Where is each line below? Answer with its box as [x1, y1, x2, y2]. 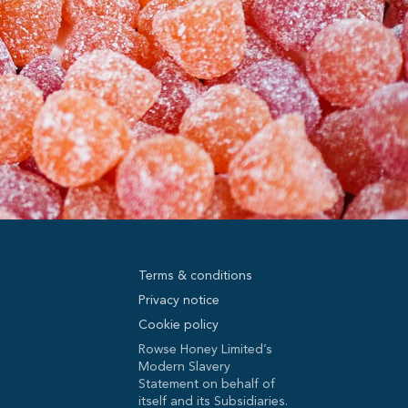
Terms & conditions [138, 266, 253, 284]
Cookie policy [138, 315, 219, 333]
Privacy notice [138, 291, 220, 309]
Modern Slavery [138, 357, 231, 375]
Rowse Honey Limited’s [138, 340, 273, 358]
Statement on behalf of [138, 374, 276, 393]
